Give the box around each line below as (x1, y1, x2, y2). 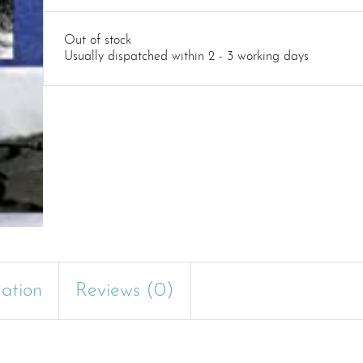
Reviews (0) (75, 280, 174, 301)
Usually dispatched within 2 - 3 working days (64, 49, 309, 63)
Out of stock (64, 33, 131, 47)
